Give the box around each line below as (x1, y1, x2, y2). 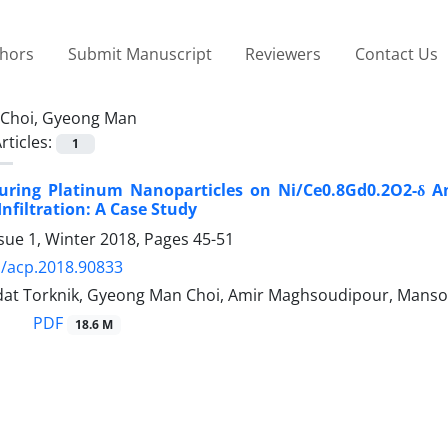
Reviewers (245, 42, 322, 65)
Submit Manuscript (67, 42, 212, 65)
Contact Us (354, 42, 438, 65)
